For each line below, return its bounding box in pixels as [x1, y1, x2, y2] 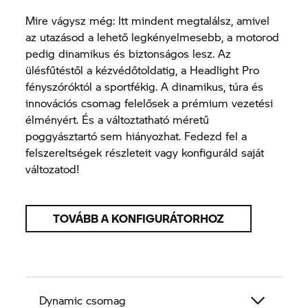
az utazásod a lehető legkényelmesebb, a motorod [25, 28, 280, 45]
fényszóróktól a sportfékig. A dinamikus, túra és [25, 78, 264, 94]
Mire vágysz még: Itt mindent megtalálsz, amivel [25, 12, 270, 28]
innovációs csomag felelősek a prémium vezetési [25, 94, 274, 111]
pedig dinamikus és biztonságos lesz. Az [25, 45, 232, 61]
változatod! [25, 160, 80, 177]
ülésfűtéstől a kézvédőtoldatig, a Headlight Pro [25, 61, 260, 78]
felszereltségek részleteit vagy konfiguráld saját [25, 144, 265, 160]
